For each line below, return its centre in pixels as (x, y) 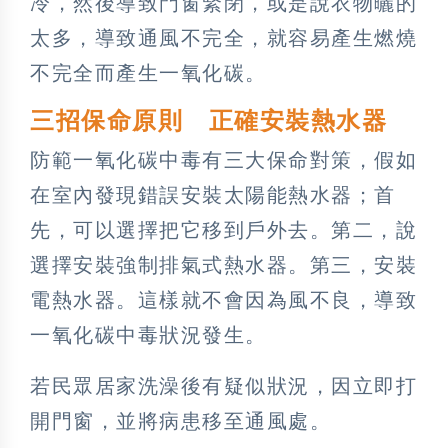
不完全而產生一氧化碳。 (148, 72)
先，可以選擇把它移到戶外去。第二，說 (223, 229)
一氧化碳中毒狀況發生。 (148, 334)
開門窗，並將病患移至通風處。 (180, 420)
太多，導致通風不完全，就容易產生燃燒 (223, 37)
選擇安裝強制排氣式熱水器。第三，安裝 (223, 264)
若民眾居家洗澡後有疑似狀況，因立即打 (223, 385)
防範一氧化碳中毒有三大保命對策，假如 (223, 159)
